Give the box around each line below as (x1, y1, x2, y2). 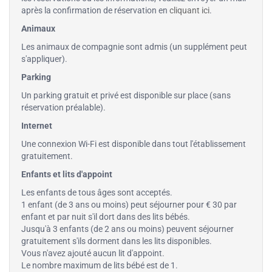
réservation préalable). (21, 103, 106, 113)
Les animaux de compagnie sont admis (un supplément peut (21, 42, 247, 52)
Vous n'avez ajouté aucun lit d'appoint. (21, 248, 165, 259)
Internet (21, 121, 52, 131)
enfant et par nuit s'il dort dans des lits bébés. (21, 212, 190, 222)
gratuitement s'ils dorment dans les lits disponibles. (21, 236, 212, 246)
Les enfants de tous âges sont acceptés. (21, 188, 172, 198)
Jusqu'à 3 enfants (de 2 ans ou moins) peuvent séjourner (21, 224, 234, 234)
